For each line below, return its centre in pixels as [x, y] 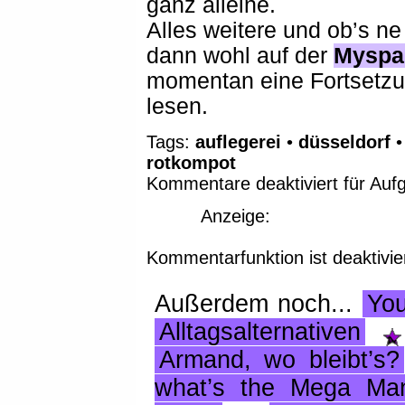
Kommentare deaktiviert [243, 184]
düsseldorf [345, 142]
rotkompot [192, 163]
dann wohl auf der [240, 55]
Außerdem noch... [258, 304]
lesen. [178, 106]
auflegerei [239, 142]
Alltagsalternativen [259, 332]
